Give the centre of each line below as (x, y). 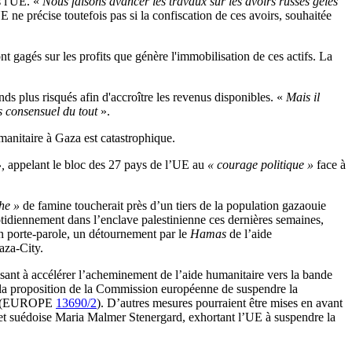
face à (330, 165)
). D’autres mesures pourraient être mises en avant (220, 303)
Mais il (301, 97)
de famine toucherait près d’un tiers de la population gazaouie (173, 206)
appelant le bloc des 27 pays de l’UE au (106, 165)
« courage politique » (260, 165)
